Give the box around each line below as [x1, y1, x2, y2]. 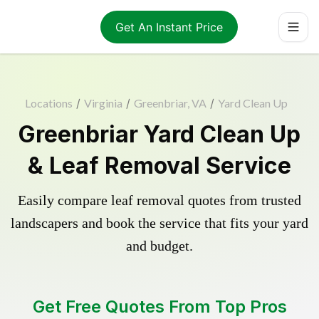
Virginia [83, 96, 122, 110]
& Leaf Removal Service [28, 152, 291, 179]
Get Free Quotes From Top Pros [32, 296, 287, 317]
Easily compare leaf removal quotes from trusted [18, 192, 301, 208]
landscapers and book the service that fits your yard [11, 215, 308, 231]
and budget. [126, 238, 193, 253]
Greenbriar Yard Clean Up [19, 120, 300, 148]
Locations [24, 96, 73, 110]
